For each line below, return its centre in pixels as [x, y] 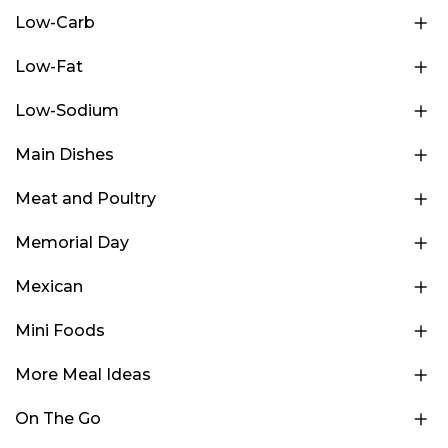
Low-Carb [55, 22]
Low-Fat [49, 66]
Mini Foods [60, 330]
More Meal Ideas [83, 374]
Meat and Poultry [85, 198]
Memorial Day [72, 242]
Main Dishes [64, 154]
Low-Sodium [67, 110]
